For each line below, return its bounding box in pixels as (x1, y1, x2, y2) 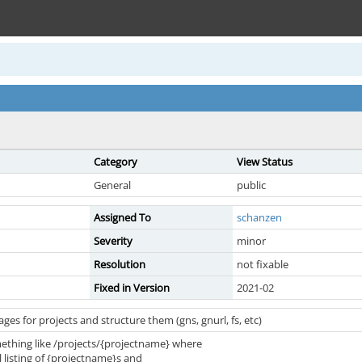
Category (94, 154, 137, 169)
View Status (237, 154, 293, 169)
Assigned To (94, 210, 151, 225)
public (237, 178, 266, 192)
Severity (94, 234, 133, 248)
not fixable (237, 257, 288, 271)
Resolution (94, 257, 145, 271)
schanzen (237, 210, 282, 225)
